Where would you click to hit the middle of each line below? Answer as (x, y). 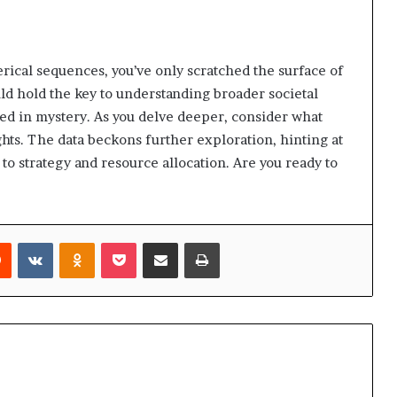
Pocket (155, 241)
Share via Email (193, 241)
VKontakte (82, 241)
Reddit (29, 241)
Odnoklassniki (133, 241)
